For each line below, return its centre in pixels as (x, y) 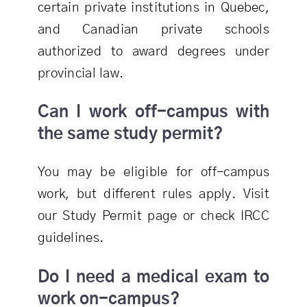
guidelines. (71, 238)
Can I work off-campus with (153, 113)
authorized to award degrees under (153, 51)
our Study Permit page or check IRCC (153, 217)
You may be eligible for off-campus (153, 173)
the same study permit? (130, 135)
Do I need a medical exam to (153, 277)
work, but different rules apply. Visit (153, 195)
